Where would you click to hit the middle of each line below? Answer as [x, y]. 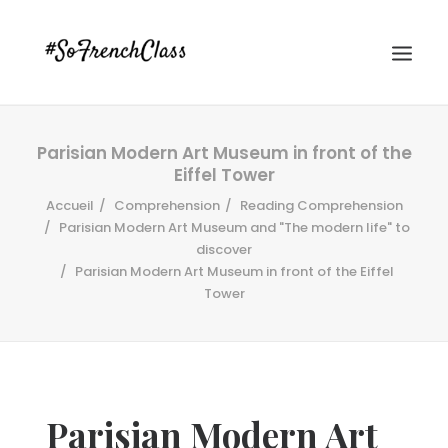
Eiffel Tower [224, 175]
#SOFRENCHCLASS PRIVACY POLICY [218, 280]
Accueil [69, 205]
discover [224, 249]
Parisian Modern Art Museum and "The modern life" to [234, 227]
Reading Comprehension [321, 205]
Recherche [224, 382]
